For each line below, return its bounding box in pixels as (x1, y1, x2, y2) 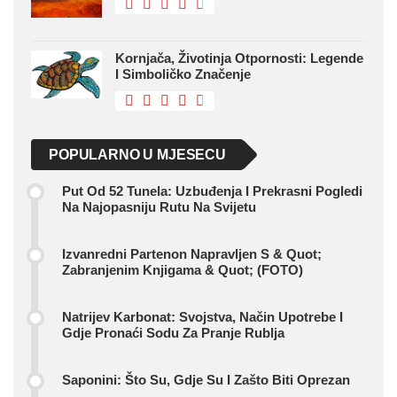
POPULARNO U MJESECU (49, 147, 226, 163)
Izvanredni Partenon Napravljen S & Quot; (62, 246, 322, 262)
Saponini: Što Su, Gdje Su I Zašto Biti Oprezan (62, 372, 350, 388)
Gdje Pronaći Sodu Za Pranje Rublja (62, 325, 284, 341)
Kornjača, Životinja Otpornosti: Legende (115, 51, 363, 66)
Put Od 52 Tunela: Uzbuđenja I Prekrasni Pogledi (62, 183, 362, 199)
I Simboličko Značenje (115, 66, 251, 82)
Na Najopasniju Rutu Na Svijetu (62, 199, 256, 215)
